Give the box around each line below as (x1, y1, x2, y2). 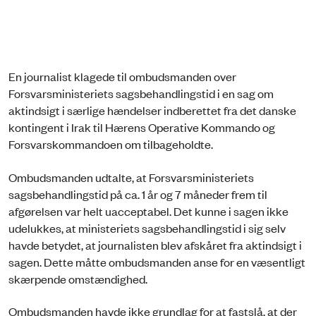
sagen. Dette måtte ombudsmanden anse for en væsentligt (8, 253, 305, 269)
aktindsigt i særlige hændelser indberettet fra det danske (8, 102, 296, 119)
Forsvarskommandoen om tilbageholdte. (8, 136, 215, 152)
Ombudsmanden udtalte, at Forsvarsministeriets (8, 169, 254, 185)
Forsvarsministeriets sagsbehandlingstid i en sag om (8, 85, 274, 102)
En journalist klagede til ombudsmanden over (8, 68, 236, 85)
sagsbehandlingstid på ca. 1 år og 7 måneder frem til (8, 186, 267, 202)
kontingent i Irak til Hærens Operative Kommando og (8, 119, 275, 135)
